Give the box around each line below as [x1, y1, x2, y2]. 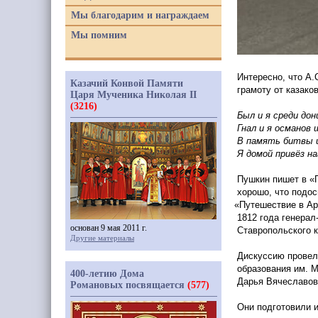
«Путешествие [234, 199, 297, 210]
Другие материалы [70, 234, 134, 242]
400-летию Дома [70, 268, 144, 279]
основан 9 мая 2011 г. [70, 223, 147, 233]
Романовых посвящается [70, 280, 187, 290]
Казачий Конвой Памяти [70, 78, 183, 89]
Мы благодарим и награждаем [71, 10, 209, 21]
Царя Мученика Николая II [70, 89, 197, 100]
